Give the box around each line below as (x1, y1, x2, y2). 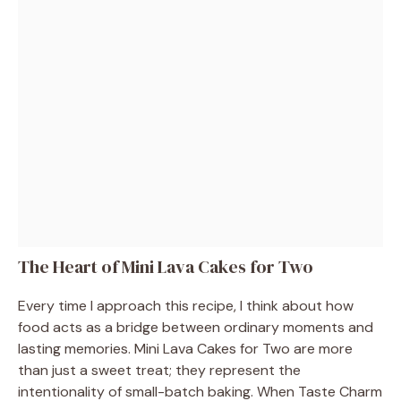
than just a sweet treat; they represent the (18, 360, 301, 380)
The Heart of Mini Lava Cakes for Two (18, 253, 313, 279)
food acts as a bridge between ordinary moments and (18, 317, 373, 337)
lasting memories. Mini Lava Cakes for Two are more (18, 338, 353, 358)
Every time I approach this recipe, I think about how (18, 295, 354, 315)
